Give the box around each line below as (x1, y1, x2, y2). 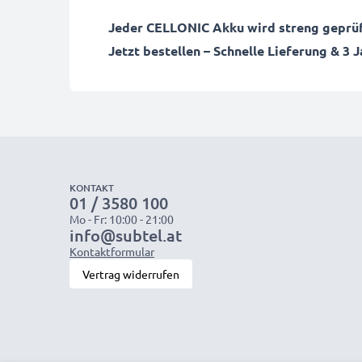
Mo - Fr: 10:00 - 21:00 (69, 212, 174, 226)
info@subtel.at (69, 225, 182, 246)
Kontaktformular (69, 244, 154, 259)
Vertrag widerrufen (82, 267, 179, 281)
